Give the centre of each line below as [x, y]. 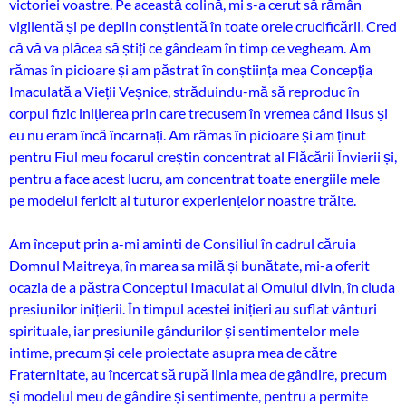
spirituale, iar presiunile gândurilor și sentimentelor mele [184, 330]
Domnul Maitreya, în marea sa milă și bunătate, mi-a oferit [189, 265]
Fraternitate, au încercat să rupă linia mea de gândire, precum [198, 374]
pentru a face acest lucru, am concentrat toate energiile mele [194, 178]
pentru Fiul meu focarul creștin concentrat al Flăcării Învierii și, [203, 156]
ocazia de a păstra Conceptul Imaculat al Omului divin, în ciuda [202, 287]
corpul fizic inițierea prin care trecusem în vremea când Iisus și [198, 113]
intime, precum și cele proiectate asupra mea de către [173, 352]
